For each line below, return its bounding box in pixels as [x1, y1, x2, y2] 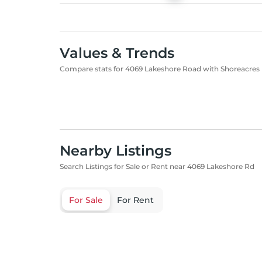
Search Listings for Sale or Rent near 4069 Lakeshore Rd [60, 162, 254, 171]
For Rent [117, 195, 154, 205]
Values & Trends [60, 44, 174, 61]
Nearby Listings [60, 142, 171, 159]
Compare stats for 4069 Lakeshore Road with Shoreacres [60, 64, 260, 73]
